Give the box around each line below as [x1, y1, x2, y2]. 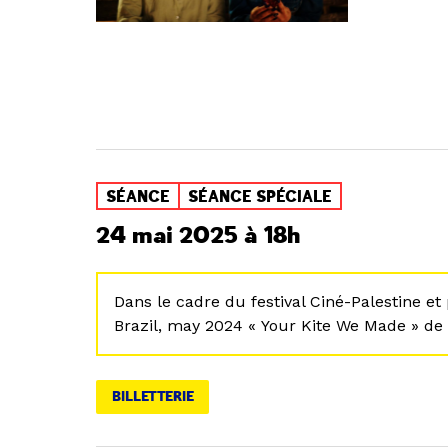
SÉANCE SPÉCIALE [188, 187, 332, 208]
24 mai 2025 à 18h [96, 221, 300, 251]
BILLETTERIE [111, 388, 194, 406]
